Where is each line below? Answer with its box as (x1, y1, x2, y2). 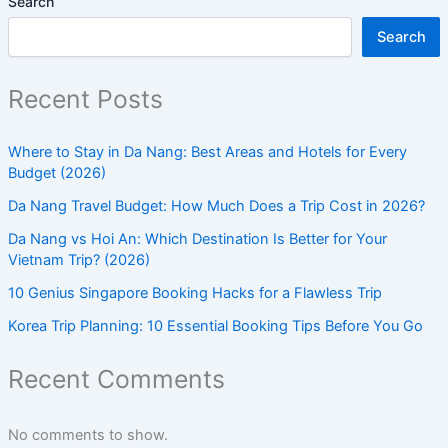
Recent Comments (7, 363, 225, 394)
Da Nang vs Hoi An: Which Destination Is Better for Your (7, 229, 387, 248)
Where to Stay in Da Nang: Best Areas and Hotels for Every (7, 142, 407, 161)
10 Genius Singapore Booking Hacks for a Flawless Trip (7, 283, 382, 302)
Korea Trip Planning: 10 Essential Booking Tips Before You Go (7, 316, 423, 335)
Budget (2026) (7, 163, 106, 182)
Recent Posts (7, 84, 163, 115)
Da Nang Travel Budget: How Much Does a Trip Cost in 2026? (7, 196, 425, 215)
